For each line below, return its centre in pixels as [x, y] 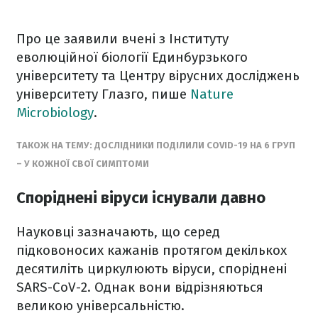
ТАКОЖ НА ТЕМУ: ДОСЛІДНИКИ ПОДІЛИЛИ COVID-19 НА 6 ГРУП [156, 145]
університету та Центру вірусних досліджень [158, 76]
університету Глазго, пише [103, 94]
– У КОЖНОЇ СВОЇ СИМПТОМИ [83, 164]
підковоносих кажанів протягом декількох [152, 251]
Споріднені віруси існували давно [141, 198]
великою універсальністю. [100, 306]
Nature [212, 94]
